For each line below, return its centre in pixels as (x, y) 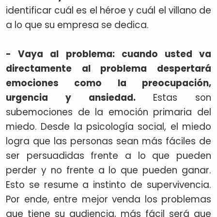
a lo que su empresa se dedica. (78, 25)
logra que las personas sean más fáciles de (108, 141)
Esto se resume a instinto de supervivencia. (108, 185)
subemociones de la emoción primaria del (108, 112)
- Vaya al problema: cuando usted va (108, 54)
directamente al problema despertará (108, 69)
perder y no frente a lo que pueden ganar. (108, 170)
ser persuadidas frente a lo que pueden (108, 156)
